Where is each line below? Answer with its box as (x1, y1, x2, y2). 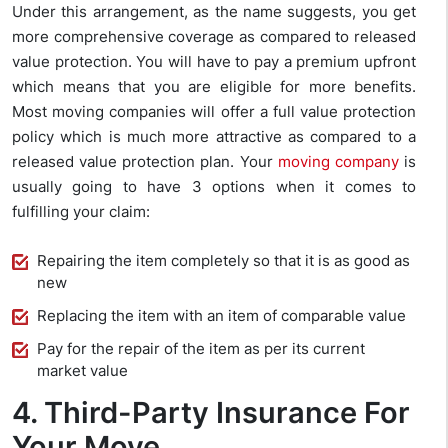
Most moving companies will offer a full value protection (12, 101, 416, 121)
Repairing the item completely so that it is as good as (37, 250, 410, 270)
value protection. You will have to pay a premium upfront (12, 51, 416, 71)
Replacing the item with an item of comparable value (37, 305, 406, 325)
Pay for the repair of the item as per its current (37, 338, 365, 358)
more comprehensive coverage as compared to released (12, 26, 416, 46)
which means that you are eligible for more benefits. (12, 76, 416, 96)
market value (37, 360, 128, 380)
